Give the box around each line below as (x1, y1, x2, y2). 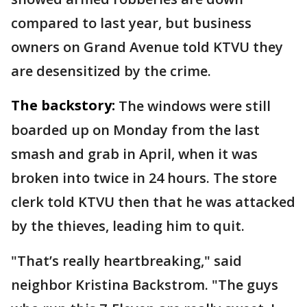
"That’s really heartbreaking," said (11, 251, 242, 270)
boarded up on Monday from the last (11, 121, 260, 139)
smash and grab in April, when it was (11, 145, 258, 163)
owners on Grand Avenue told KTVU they (11, 38, 283, 56)
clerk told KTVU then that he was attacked (11, 193, 295, 211)
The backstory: (11, 96, 115, 114)
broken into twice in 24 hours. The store (11, 169, 277, 187)
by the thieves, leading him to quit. (11, 217, 245, 235)
